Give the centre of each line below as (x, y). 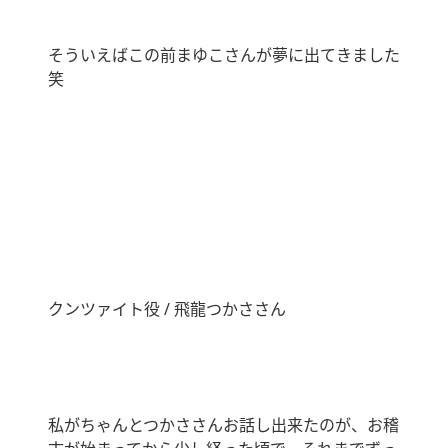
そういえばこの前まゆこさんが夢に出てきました (224, 55)
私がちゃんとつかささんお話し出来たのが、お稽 (223, 425)
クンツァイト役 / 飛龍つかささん (167, 309)
